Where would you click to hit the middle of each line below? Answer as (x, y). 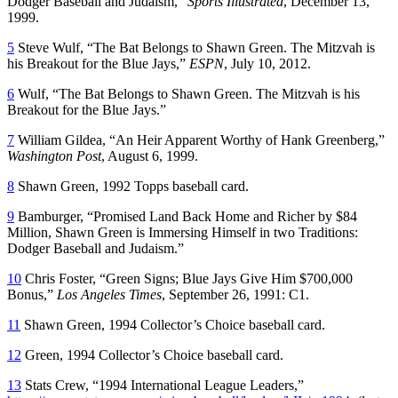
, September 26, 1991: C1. (235, 294)
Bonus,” (32, 294)
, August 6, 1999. (150, 155)
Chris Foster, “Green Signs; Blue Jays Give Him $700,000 (187, 278)
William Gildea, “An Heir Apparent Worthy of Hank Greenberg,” (199, 139)
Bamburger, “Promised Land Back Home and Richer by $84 (186, 216)
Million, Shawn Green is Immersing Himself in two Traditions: (183, 232)
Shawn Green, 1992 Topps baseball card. (131, 186)
